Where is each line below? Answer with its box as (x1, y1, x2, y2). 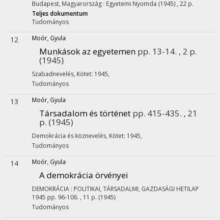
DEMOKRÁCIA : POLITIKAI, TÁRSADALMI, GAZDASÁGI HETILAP (32, 185, 199, 193)
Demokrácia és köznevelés (32, 132, 106, 140)
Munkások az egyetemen (39, 46, 136, 57)
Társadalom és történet (39, 108, 131, 119)
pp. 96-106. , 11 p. (47, 193, 98, 201)
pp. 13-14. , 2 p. (137, 46, 197, 57)
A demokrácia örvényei (39, 169, 128, 181)
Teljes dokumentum (32, 9, 88, 18)
